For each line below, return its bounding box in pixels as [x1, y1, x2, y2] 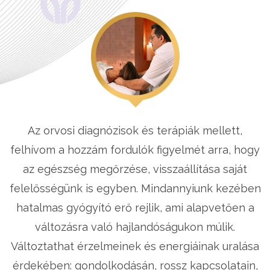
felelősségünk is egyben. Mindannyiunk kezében [9, 181, 261, 195]
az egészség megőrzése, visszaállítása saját [23, 162, 247, 175]
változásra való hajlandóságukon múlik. [35, 220, 235, 233]
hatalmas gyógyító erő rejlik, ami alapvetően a [16, 201, 254, 214]
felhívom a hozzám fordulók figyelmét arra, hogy [10, 143, 260, 156]
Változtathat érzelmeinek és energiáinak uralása [11, 239, 259, 253]
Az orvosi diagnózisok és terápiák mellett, [28, 124, 242, 137]
